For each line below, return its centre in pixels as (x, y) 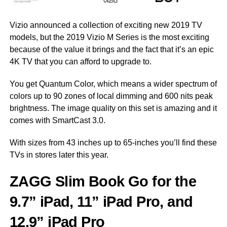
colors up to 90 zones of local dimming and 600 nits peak (111, 96)
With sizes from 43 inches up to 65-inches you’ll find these (113, 143)
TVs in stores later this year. (59, 155)
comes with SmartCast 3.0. (57, 121)
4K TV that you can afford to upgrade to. (80, 62)
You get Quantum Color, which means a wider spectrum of (113, 84)
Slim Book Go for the (124, 182)
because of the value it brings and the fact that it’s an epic (111, 50)
